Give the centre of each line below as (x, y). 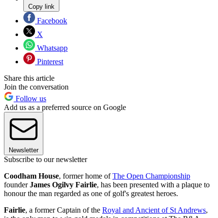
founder (17, 185)
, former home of (86, 176)
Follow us (30, 99)
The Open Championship (151, 176)
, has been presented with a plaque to (153, 185)
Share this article (29, 78)
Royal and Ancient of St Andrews (154, 210)
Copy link (41, 7)
